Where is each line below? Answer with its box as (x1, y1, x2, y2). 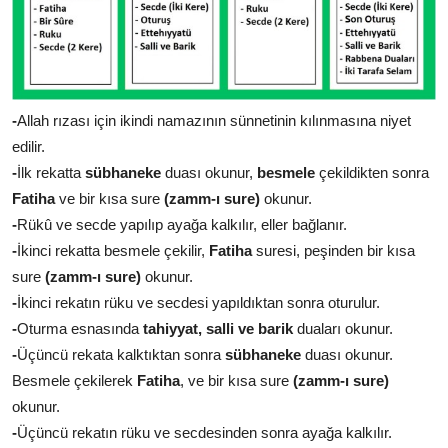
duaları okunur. (297, 319, 393, 337)
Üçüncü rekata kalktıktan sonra (17, 345, 221, 363)
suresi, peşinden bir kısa (256, 241, 415, 259)
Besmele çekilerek (12, 371, 133, 389)
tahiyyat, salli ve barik (139, 319, 297, 337)
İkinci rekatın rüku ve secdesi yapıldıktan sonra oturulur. (17, 293, 380, 311)
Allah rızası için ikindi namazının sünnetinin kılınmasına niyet (17, 111, 411, 129)
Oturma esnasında (17, 319, 139, 337)
